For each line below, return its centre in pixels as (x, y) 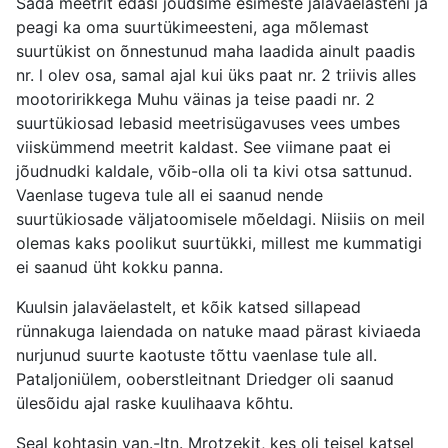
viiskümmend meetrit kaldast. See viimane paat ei (203, 147)
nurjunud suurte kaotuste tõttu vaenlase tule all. (196, 355)
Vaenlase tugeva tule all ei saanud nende (169, 195)
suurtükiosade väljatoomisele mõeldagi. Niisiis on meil (220, 219)
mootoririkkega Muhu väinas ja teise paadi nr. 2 (195, 99)
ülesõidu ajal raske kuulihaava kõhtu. (154, 403)
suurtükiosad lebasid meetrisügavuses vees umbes (208, 123)
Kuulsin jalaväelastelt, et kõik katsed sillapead (188, 307)
